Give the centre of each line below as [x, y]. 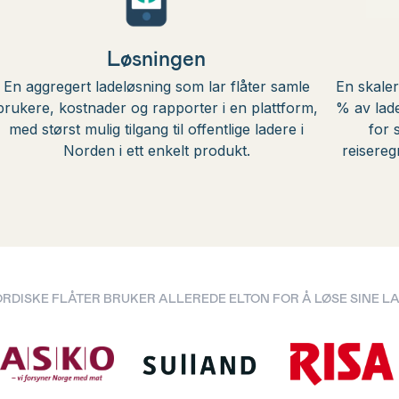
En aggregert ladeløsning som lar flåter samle [156, 86]
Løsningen [157, 57]
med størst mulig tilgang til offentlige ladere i [157, 129]
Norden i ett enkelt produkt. [156, 151]
